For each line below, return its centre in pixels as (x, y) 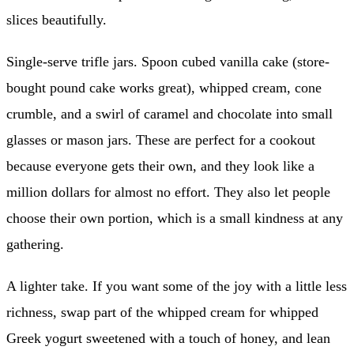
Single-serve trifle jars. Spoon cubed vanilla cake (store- (168, 61)
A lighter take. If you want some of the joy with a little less (177, 286)
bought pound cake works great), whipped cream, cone (164, 87)
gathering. (35, 244)
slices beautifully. (56, 19)
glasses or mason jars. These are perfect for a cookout (161, 139)
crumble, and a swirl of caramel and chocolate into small (169, 113)
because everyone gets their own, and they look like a (160, 166)
